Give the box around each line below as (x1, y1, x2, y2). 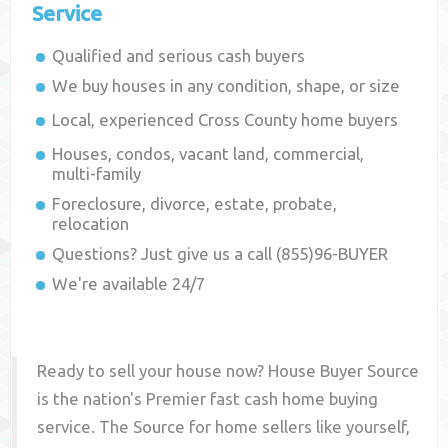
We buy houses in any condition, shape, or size (52, 76, 401, 96)
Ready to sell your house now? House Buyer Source (37, 361, 420, 381)
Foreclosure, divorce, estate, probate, (52, 194, 338, 214)
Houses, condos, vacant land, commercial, (52, 144, 365, 164)
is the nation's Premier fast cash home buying (37, 389, 379, 409)
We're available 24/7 (52, 274, 206, 294)
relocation (52, 214, 130, 234)
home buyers (297, 110, 399, 130)
